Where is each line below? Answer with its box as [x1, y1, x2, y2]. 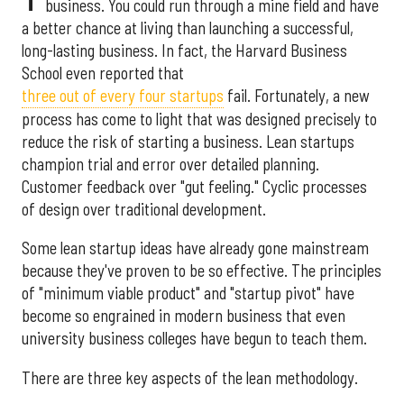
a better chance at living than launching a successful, [22, 17, 353, 38]
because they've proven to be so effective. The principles [22, 261, 381, 281]
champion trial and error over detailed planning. [22, 153, 319, 174]
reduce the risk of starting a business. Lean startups [22, 131, 354, 151]
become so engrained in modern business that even [22, 306, 345, 326]
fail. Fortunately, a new [224, 85, 370, 106]
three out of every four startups [22, 85, 224, 106]
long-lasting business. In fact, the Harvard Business [22, 40, 347, 60]
